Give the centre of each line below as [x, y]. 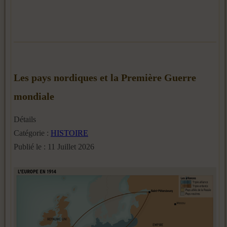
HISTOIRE [69, 133]
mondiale [34, 96]
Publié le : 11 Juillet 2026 [54, 146]
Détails [25, 119]
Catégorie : [32, 133]
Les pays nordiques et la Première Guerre [105, 77]
